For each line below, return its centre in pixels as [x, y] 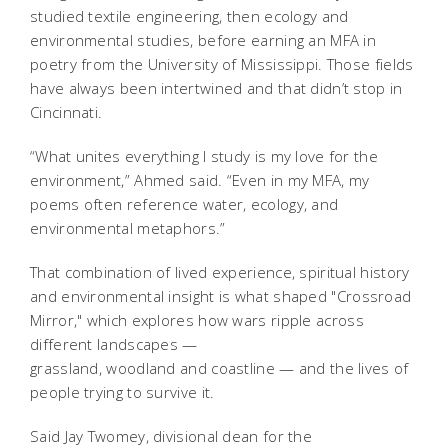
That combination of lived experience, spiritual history [220, 271]
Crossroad [374, 295]
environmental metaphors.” [128, 227]
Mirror [52, 319]
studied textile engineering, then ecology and [189, 15]
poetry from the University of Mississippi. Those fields [222, 63]
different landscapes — [114, 343]
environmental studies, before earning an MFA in [203, 39]
